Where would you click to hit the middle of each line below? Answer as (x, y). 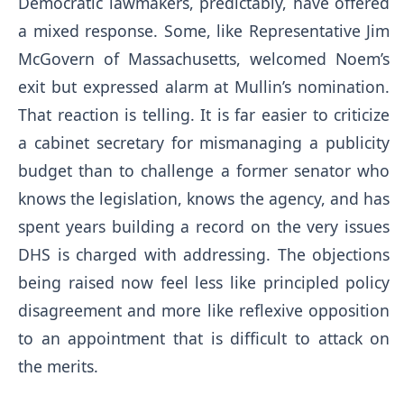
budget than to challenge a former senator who (204, 171)
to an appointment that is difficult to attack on (204, 339)
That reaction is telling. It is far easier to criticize (204, 115)
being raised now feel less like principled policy (204, 283)
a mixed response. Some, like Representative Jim (204, 31)
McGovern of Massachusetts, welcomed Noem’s (204, 59)
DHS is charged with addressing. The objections (204, 255)
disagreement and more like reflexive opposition (204, 311)
